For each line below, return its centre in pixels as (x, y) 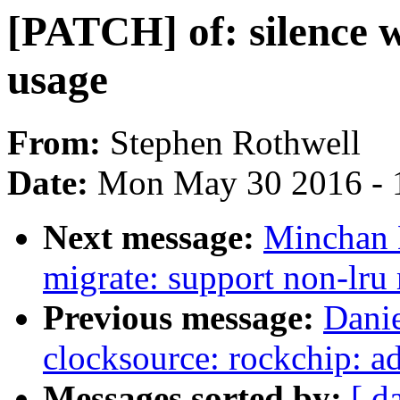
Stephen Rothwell (235, 143)
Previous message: (183, 318)
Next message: (153, 237)
